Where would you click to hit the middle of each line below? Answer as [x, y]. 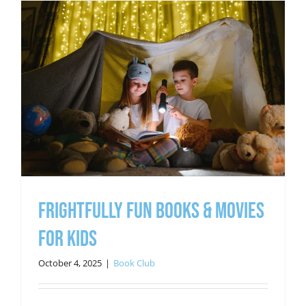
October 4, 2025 [70, 263]
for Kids [67, 239]
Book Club [134, 263]
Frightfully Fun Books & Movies [151, 211]
